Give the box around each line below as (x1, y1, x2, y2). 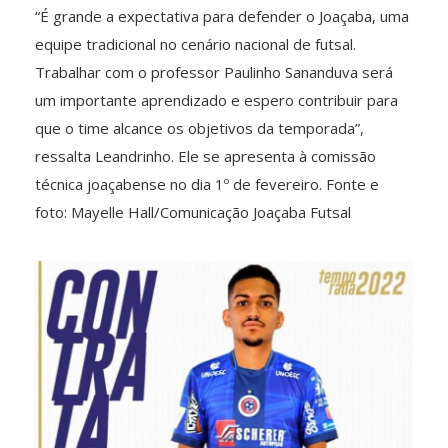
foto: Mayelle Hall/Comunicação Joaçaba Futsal (35, 201, 351, 222)
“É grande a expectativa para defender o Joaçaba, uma (35, 5, 409, 26)
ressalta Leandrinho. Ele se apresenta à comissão (35, 145, 376, 166)
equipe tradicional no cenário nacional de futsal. (35, 33, 356, 54)
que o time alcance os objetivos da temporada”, (35, 117, 364, 138)
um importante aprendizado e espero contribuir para (35, 89, 398, 110)
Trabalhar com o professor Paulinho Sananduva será (35, 61, 393, 82)
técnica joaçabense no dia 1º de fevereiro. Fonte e (35, 173, 379, 194)
